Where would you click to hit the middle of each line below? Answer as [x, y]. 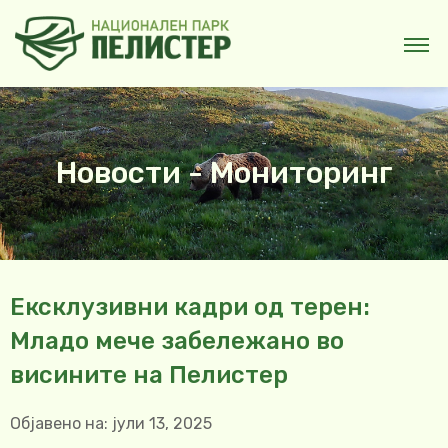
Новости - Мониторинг [224, 173]
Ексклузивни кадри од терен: [190, 307]
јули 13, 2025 [162, 424]
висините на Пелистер [149, 375]
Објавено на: [59, 424]
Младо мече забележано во [177, 341]
